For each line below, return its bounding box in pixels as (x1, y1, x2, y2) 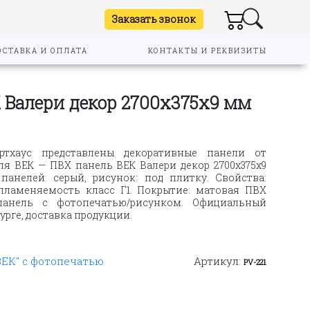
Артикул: (194, 253, 244, 268)
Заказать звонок (112, 12, 196, 26)
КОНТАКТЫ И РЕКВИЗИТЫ (147, 46, 267, 55)
